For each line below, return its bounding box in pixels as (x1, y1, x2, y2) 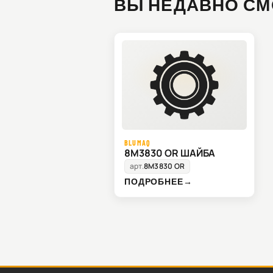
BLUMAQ (124, 138, 151, 147)
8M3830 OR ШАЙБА (124, 146, 215, 160)
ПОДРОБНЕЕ (124, 176, 183, 187)
